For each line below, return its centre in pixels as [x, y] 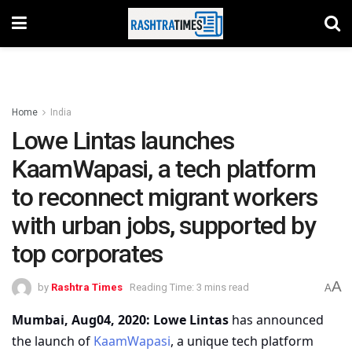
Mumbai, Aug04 [61, 319]
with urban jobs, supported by [164, 225]
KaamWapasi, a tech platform [164, 169]
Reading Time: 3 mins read [189, 287]
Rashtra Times [87, 287]
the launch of [53, 341]
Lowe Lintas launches [123, 141]
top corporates [88, 254]
